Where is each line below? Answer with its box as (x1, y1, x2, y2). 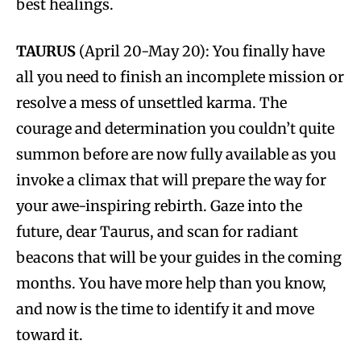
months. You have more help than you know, (16, 273, 326, 293)
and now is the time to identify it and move (16, 299, 314, 318)
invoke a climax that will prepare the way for (16, 170, 326, 189)
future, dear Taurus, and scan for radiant (16, 222, 298, 241)
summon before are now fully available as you (16, 144, 336, 164)
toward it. (16, 325, 83, 344)
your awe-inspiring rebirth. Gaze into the (16, 196, 302, 215)
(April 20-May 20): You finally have (76, 41, 325, 60)
